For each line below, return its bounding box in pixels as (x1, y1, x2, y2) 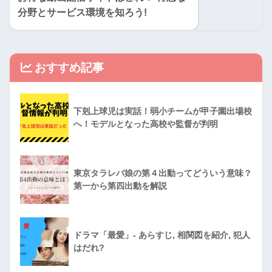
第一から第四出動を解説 (73, 181, 167, 191)
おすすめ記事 (35, 61, 104, 75)
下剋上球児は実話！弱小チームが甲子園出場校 (73, 106, 252, 117)
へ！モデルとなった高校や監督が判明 (73, 119, 218, 129)
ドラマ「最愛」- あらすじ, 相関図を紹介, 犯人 (73, 230, 250, 240)
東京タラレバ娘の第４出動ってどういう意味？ (73, 168, 252, 178)
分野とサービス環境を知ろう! (18, 7, 147, 18)
